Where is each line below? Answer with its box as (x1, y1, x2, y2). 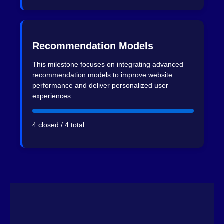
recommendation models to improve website (32, 70, 172, 79)
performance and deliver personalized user (32, 81, 168, 89)
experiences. (32, 91, 73, 100)
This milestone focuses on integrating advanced (32, 60, 183, 68)
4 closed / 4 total (32, 121, 84, 129)
